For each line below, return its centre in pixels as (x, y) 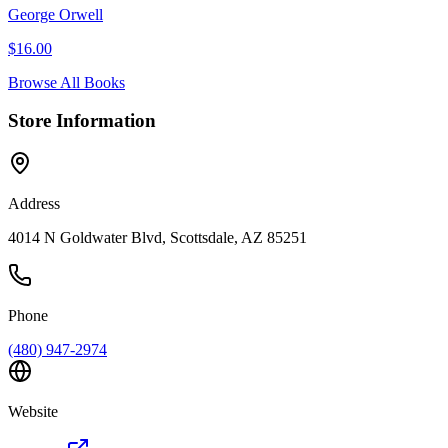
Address (34, 203)
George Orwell (55, 14)
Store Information (82, 121)
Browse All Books (66, 82)
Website (33, 411)
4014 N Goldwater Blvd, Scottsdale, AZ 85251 (157, 237)
